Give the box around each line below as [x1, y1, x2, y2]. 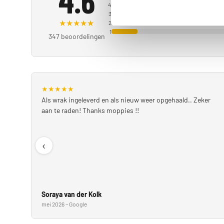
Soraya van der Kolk [41, 190, 101, 199]
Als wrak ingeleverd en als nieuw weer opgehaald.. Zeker [41, 95, 210, 104]
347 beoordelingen [48, 32, 105, 41]
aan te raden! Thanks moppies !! [41, 106, 139, 115]
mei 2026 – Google [41, 200, 87, 208]
